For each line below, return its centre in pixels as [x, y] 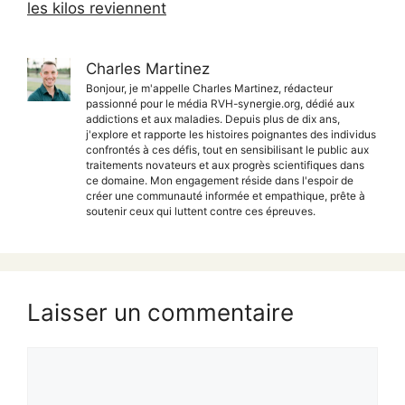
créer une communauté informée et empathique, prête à [226, 196]
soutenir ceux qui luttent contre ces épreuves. [201, 212]
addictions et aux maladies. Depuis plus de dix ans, [213, 119]
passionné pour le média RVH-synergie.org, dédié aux [220, 104]
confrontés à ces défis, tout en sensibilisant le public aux [227, 150]
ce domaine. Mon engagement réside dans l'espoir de [220, 181]
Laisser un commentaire [160, 313]
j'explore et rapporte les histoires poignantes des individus [231, 135]
